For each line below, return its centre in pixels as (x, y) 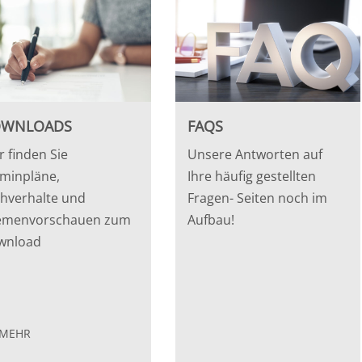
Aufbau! (211, 219)
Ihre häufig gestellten (252, 176)
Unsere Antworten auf (255, 154)
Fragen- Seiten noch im (258, 198)
